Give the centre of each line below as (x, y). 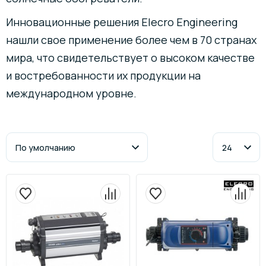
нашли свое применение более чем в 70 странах (131, 40)
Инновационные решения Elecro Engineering (122, 22)
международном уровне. (71, 93)
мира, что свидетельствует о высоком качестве (130, 58)
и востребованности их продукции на (103, 75)
